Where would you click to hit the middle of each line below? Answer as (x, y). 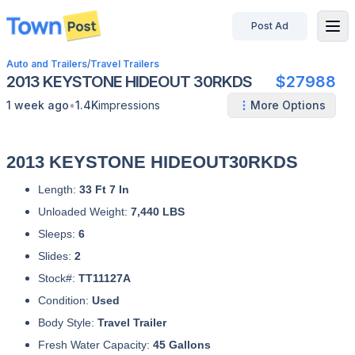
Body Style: (68, 323)
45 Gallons (182, 345)
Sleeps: (58, 234)
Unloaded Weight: (84, 212)
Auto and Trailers (47, 64)
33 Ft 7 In (104, 189)
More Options (288, 105)
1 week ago (38, 105)
